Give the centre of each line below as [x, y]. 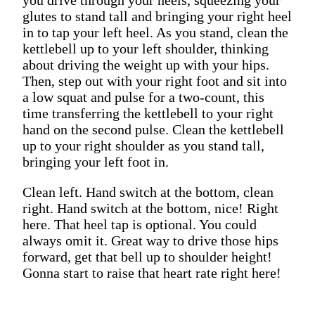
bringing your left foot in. [96, 161]
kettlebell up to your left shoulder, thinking [146, 48]
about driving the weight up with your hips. [146, 64]
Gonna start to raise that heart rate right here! [152, 272]
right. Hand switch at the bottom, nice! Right [150, 208]
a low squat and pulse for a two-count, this [143, 97]
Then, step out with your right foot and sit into [155, 81]
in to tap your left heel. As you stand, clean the [155, 32]
